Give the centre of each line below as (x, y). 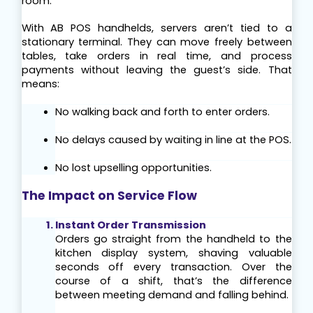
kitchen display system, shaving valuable (173, 253)
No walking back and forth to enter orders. (162, 112)
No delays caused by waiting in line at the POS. (173, 140)
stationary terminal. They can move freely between (156, 42)
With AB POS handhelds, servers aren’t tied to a (156, 28)
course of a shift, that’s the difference (173, 281)
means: (40, 84)
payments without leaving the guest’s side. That (156, 70)
